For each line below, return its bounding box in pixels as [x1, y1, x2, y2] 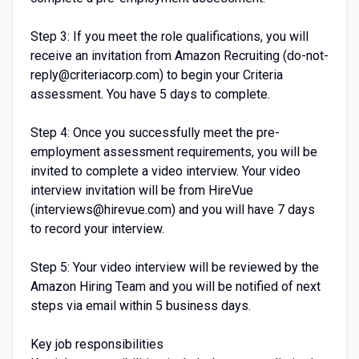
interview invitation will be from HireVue [30, 182, 253, 198]
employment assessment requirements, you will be [30, 143, 317, 159]
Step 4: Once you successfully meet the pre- [30, 124, 280, 140]
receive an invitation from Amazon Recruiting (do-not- [30, 47, 329, 63]
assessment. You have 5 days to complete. [30, 86, 270, 102]
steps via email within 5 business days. [30, 297, 251, 313]
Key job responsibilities [30, 336, 163, 352]
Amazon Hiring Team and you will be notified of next [30, 278, 321, 294]
